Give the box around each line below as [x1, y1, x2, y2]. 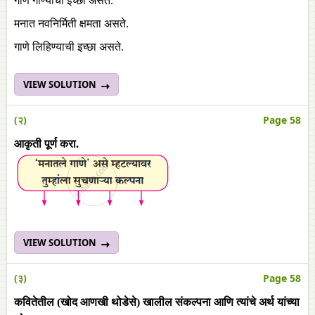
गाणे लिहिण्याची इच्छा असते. [14, 41, 124, 53]
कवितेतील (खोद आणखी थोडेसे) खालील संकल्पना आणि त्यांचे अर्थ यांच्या [14, 296, 300, 308]
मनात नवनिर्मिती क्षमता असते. [14, 18, 129, 30]
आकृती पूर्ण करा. [14, 138, 79, 150]
